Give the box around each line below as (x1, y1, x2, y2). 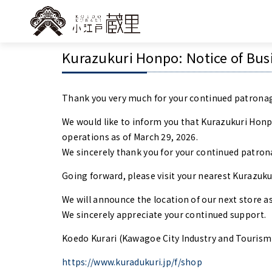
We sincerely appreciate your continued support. (62, 208, 267, 220)
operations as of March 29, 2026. (62, 131, 198, 143)
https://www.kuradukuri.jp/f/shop (62, 256, 202, 268)
